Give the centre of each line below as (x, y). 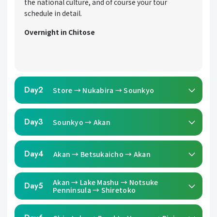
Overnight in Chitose (60, 32)
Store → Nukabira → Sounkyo (104, 90)
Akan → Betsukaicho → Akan (102, 154)
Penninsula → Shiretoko (94, 190)
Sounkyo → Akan (82, 122)
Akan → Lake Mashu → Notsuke (106, 182)
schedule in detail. (53, 13)
